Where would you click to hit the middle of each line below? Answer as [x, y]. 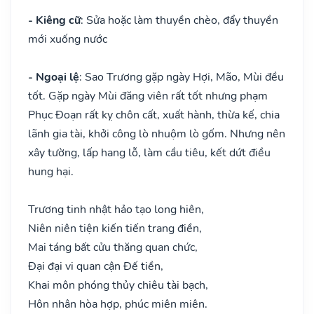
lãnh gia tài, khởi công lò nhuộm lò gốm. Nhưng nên [157, 134]
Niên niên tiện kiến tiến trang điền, [115, 228]
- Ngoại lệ [54, 77]
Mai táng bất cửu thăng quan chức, [113, 247]
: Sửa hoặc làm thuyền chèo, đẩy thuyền [179, 20]
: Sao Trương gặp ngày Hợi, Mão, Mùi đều [182, 77]
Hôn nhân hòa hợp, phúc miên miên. [118, 304]
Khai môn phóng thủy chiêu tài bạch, [118, 285]
